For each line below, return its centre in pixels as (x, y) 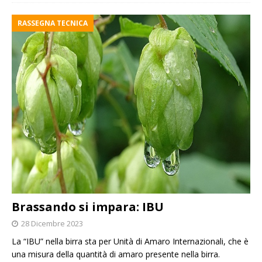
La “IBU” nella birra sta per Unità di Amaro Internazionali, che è (130, 242)
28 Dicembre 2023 (52, 224)
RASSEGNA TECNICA (53, 23)
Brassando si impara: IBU (88, 207)
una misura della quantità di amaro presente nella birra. (116, 254)
